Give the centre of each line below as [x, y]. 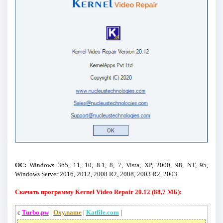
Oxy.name [67, 213]
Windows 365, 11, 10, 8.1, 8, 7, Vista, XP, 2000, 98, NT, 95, [117, 165]
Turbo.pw [35, 213]
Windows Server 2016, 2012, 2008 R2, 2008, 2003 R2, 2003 [96, 174]
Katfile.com [102, 213]
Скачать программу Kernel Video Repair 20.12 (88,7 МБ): [98, 192]
